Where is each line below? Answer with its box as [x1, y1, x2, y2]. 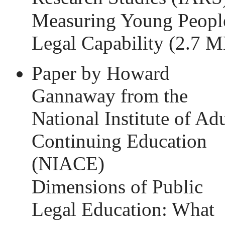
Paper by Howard [32, 62, 170, 84]
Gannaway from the [32, 85, 188, 106]
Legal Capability [32, 32, 169, 54]
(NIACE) [32, 153, 104, 174]
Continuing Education [32, 130, 207, 152]
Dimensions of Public [32, 176, 203, 197]
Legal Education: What [32, 198, 214, 220]
